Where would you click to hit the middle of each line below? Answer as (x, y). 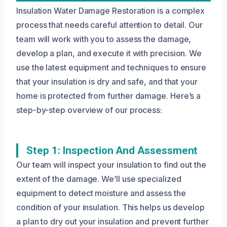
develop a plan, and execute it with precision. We (109, 53)
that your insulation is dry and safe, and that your (107, 81)
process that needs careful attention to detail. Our (109, 25)
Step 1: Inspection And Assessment (112, 150)
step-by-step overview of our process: (89, 110)
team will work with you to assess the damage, (104, 39)
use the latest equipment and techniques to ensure (111, 67)
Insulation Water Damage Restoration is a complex (111, 10)
